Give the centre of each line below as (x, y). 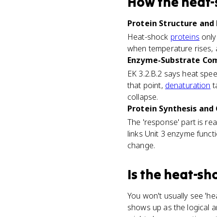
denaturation (188, 85)
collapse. (143, 97)
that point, (146, 85)
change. (141, 145)
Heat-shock (149, 37)
